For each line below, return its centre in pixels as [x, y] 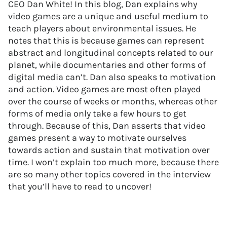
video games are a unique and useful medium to [108, 16]
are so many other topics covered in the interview [109, 174]
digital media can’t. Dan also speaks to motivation [112, 77]
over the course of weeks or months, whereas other [113, 101]
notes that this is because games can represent [106, 41]
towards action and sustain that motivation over [109, 150]
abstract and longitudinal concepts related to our [111, 53]
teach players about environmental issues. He [102, 28]
